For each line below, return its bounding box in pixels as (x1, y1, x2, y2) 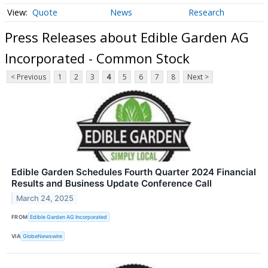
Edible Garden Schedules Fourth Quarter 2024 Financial (11, 166, 256, 178)
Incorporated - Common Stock (5, 48, 190, 67)
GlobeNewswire (23, 233, 63, 240)
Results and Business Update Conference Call (11, 178, 212, 190)
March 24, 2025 (16, 194, 74, 203)
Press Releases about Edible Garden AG (5, 28, 249, 46)
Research (188, 7, 224, 19)
